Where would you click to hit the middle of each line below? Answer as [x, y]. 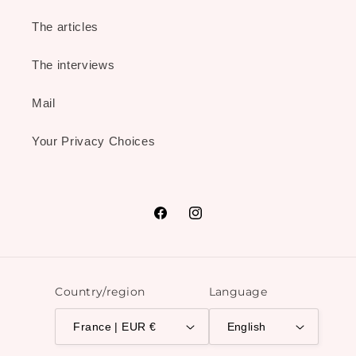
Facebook [180, 222]
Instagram [216, 222]
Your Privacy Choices [94, 141]
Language [238, 292]
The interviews [74, 64]
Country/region [100, 292]
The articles [65, 26]
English [246, 327]
